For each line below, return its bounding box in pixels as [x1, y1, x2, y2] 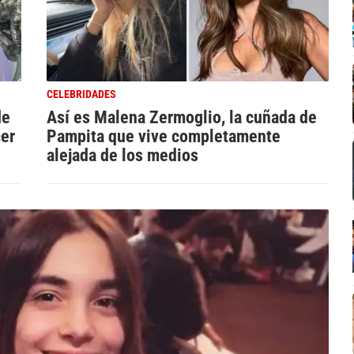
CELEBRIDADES [46, 87, 116, 101]
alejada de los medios [46, 144, 198, 165]
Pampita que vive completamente [46, 125, 281, 146]
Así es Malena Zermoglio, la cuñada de [46, 106, 317, 127]
